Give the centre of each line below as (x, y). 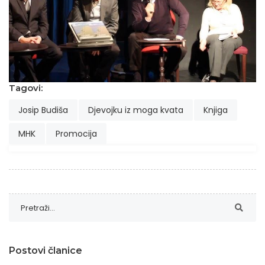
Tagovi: (26, 88)
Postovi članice (46, 250)
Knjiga (216, 110)
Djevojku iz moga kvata (136, 110)
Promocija (76, 133)
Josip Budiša (43, 110)
